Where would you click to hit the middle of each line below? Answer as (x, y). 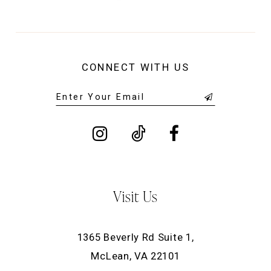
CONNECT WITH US (135, 67)
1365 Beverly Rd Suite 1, (135, 237)
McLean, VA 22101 (135, 256)
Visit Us (135, 196)
